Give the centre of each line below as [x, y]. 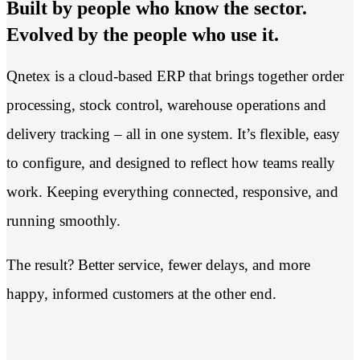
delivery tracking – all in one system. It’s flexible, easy [173, 134]
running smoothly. [63, 221]
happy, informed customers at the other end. [141, 294]
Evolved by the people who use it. [143, 35]
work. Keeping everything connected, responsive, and [172, 192]
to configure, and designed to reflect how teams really [171, 163]
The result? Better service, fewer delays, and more [158, 265]
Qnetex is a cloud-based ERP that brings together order [175, 76]
